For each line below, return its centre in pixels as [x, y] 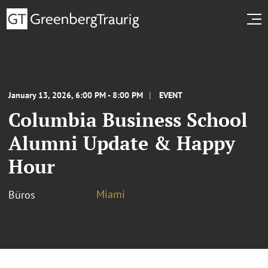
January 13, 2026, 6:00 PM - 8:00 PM [76, 95]
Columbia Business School [128, 119]
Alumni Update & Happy [122, 143]
